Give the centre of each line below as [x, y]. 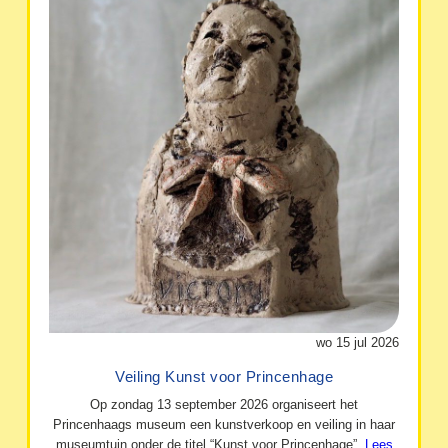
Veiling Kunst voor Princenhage [224, 376]
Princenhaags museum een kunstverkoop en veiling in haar [224, 425]
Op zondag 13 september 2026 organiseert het [224, 405]
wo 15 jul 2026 [357, 343]
